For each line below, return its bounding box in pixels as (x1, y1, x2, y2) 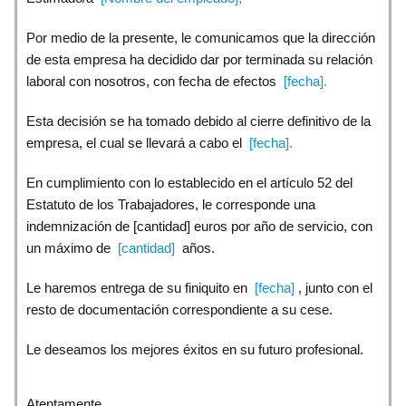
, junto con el (298, 279, 372, 295)
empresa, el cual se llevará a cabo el (26, 134, 246, 150)
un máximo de (26, 239, 114, 256)
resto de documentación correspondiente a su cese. (26, 301, 333, 317)
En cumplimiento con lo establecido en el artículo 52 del (26, 174, 353, 190)
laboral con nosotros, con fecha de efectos (26, 72, 280, 89)
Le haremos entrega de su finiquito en (26, 279, 247, 295)
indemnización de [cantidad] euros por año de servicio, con (26, 217, 372, 234)
